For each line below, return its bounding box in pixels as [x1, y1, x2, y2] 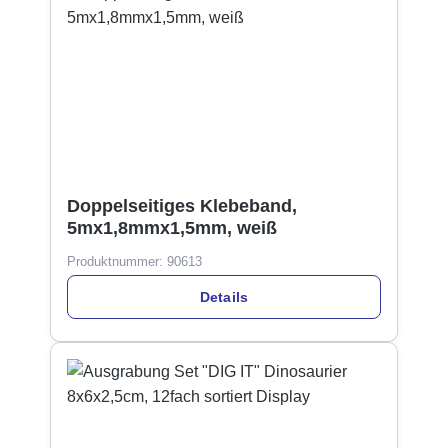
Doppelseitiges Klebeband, [67, 195, 297, 216]
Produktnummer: [67, 253, 167, 269]
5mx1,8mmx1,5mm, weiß [67, 217, 277, 238]
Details [199, 289, 249, 306]
